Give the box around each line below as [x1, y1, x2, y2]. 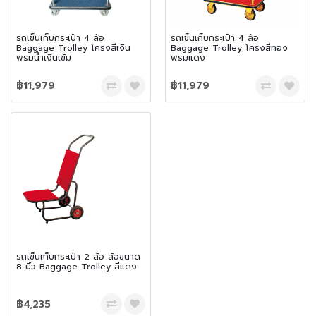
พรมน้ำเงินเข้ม [16, 51, 71, 65]
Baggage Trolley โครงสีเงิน [16, 42, 130, 55]
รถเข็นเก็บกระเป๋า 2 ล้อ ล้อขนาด [16, 250, 140, 263]
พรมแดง [171, 51, 205, 65]
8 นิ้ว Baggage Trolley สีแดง [16, 260, 137, 273]
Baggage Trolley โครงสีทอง [171, 42, 288, 55]
